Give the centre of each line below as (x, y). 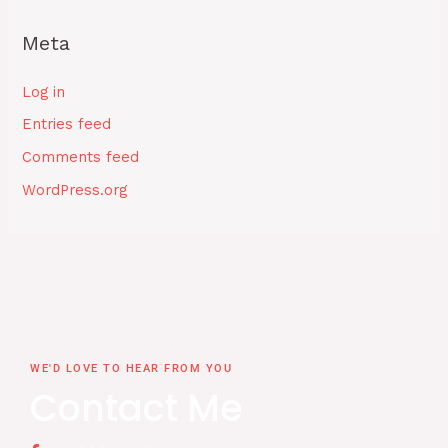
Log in (44, 91)
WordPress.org (75, 189)
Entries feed (67, 124)
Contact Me (136, 409)
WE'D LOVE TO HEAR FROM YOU (131, 369)
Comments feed (81, 157)
